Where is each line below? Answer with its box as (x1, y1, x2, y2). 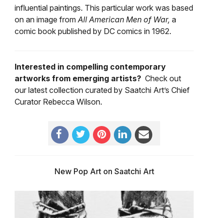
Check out (145, 73, 181, 83)
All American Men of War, (78, 15, 172, 24)
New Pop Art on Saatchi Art (54, 166, 154, 176)
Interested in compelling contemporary (15, 62, 166, 72)
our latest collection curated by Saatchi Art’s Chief (15, 85, 190, 95)
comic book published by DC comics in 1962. (15, 26, 171, 36)
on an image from (15, 15, 78, 24)
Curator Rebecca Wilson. (15, 97, 102, 107)
